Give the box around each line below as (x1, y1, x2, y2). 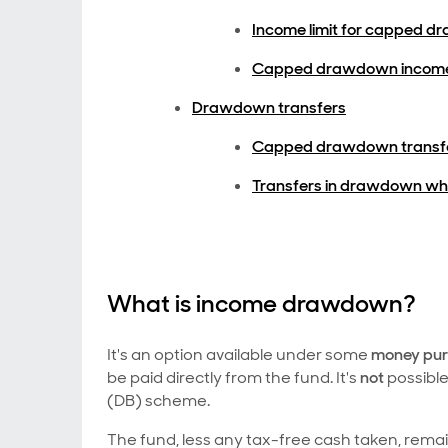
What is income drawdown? (107, 288, 416, 319)
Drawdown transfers (192, 97, 346, 118)
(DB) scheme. (107, 390, 210, 411)
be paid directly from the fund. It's (107, 367, 360, 388)
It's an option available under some (107, 344, 371, 365)
